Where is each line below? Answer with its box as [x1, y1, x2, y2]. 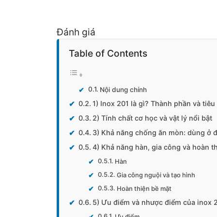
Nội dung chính [99, 86, 147, 93]
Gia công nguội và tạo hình [116, 171, 195, 179]
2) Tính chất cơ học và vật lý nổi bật [92, 114, 212, 122]
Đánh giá [57, 26, 95, 38]
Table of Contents [69, 47, 147, 59]
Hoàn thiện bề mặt [116, 185, 171, 192]
